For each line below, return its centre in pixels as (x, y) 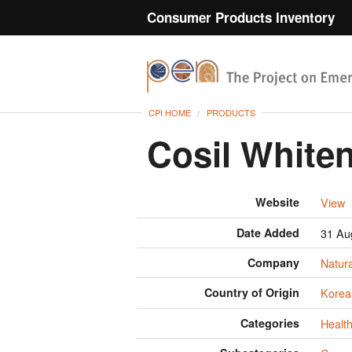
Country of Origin (252, 293)
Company (274, 263)
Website (278, 202)
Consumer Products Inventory (241, 17)
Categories (270, 323)
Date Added (268, 232)
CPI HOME (170, 113)
